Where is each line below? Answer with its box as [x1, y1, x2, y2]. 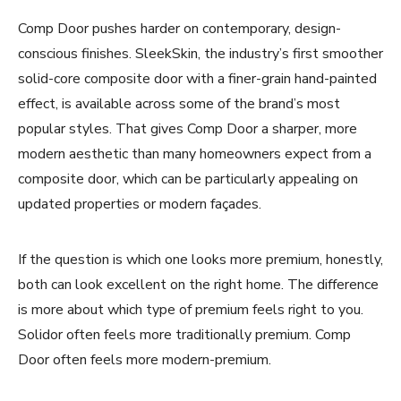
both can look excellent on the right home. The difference [18, 274, 379, 294]
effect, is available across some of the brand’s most [18, 93, 340, 114]
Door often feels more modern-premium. [18, 349, 271, 370]
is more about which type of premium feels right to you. [18, 299, 363, 320]
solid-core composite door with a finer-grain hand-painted [18, 68, 377, 89]
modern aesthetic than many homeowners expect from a [18, 143, 371, 164]
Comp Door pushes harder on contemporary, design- [18, 18, 341, 38]
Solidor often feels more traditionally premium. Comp [18, 324, 351, 345]
